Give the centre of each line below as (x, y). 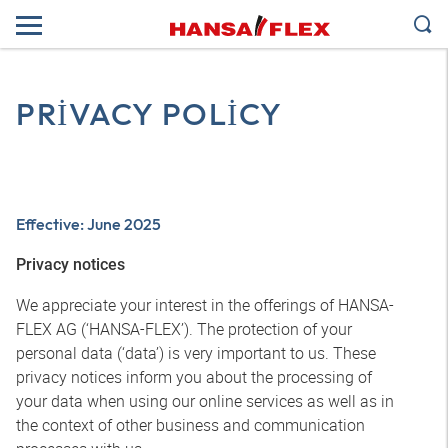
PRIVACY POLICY (149, 113)
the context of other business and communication (190, 425)
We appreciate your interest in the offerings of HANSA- (205, 305)
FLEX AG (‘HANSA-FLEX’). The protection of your (184, 329)
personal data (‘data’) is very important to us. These (196, 353)
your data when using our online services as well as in (205, 401)
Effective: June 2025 (88, 224)
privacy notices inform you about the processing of (194, 377)
